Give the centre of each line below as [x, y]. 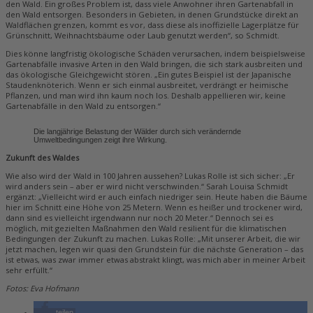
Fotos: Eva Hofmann [42, 288]
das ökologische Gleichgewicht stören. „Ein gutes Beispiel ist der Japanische [148, 75]
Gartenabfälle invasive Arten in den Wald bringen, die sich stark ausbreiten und [154, 64]
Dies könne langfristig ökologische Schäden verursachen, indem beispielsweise [155, 54]
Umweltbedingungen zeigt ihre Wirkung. [100, 140]
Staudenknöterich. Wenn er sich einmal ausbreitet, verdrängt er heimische [147, 85]
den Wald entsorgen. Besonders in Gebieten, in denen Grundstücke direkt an [152, 15]
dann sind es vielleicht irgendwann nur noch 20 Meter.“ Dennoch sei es [139, 217]
